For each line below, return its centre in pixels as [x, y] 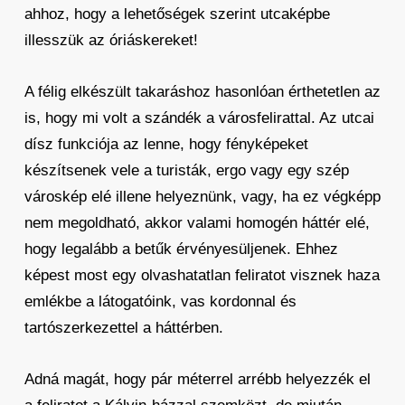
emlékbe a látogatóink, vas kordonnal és [160, 301]
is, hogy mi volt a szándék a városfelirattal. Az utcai [199, 118]
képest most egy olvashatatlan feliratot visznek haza [202, 275]
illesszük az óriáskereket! [111, 40]
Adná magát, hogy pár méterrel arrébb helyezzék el [197, 379]
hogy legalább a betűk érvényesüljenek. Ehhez [181, 249]
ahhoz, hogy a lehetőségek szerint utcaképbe [177, 14]
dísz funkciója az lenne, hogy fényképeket [166, 144]
